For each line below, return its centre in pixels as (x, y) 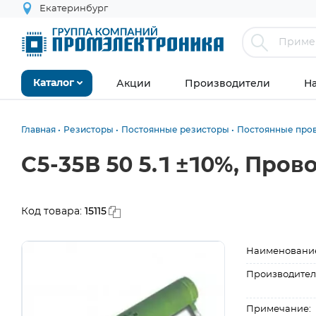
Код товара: (53, 212)
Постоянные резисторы (175, 129)
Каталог (54, 83)
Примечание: (279, 309)
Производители (227, 83)
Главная (38, 129)
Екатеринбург (74, 9)
